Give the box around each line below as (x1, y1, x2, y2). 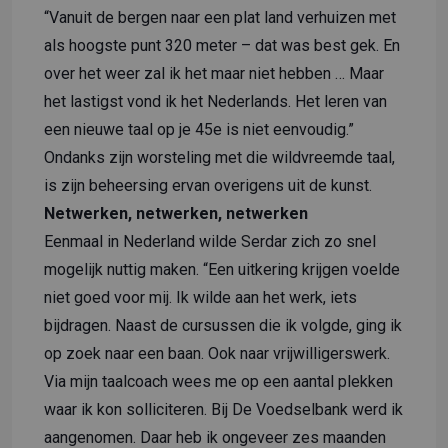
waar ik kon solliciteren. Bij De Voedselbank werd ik (44, 399, 403, 419)
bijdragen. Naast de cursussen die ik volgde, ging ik (44, 315, 402, 335)
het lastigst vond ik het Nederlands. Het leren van (44, 91, 387, 111)
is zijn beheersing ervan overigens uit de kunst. (44, 175, 372, 195)
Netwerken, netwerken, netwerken (44, 203, 308, 223)
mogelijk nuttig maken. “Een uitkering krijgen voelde (44, 259, 400, 279)
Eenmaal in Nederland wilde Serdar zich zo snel (44, 231, 376, 251)
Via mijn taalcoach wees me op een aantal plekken (44, 371, 393, 391)
